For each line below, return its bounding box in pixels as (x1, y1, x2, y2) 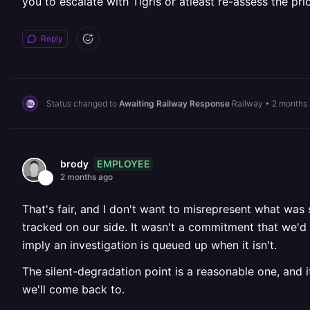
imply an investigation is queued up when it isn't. (22, 238, 277, 252)
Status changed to (46, 98, 119, 109)
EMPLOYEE (97, 157, 150, 170)
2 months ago (60, 172, 113, 182)
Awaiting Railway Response (119, 98, 230, 109)
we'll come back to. (22, 282, 125, 296)
